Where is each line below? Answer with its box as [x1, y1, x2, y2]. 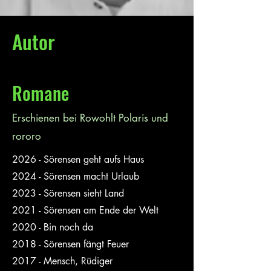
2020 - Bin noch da [12, 221, 93, 233]
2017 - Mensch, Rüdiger [12, 255, 113, 267]
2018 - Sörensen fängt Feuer [12, 238, 129, 250]
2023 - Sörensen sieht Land [12, 187, 124, 200]
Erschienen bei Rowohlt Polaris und [12, 111, 168, 125]
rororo [12, 129, 41, 143]
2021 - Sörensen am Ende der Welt [12, 204, 158, 217]
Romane [12, 79, 69, 106]
